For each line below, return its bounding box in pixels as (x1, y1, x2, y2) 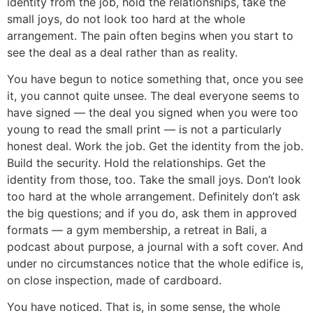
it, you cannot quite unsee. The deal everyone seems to (7, 88, 300, 103)
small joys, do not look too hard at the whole (7, 11, 245, 26)
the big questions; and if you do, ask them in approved (7, 205, 297, 220)
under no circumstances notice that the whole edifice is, (7, 256, 303, 270)
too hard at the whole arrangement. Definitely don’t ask (7, 189, 300, 203)
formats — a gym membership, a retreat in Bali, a (7, 222, 267, 237)
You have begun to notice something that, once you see (7, 71, 303, 86)
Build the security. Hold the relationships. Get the (7, 155, 265, 170)
